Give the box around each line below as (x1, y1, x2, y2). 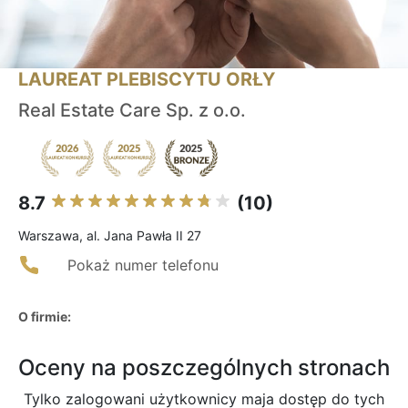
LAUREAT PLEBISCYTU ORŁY (18, 68, 275, 91)
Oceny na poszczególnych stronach (18, 354, 390, 382)
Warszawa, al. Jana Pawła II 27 (18, 228, 201, 244)
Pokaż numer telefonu (67, 256, 219, 275)
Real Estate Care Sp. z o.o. (18, 99, 246, 122)
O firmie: (18, 309, 71, 325)
